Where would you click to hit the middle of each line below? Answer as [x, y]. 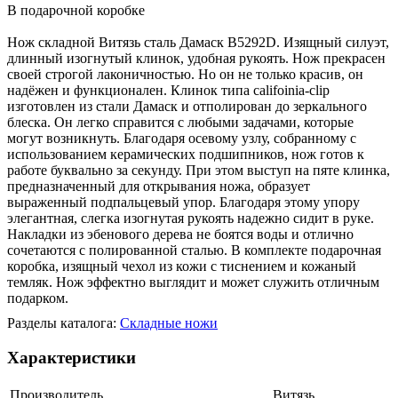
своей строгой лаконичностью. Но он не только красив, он [185, 75]
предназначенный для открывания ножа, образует [159, 187]
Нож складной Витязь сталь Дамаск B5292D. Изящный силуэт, [198, 43]
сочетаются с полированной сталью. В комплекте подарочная [194, 251]
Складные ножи [169, 323]
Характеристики [72, 358]
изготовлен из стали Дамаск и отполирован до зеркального [187, 107]
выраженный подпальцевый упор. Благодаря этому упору [183, 203]
